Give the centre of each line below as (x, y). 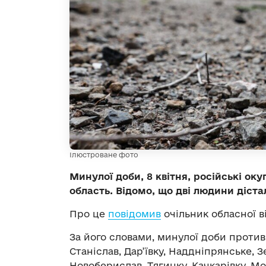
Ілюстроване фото (104, 154)
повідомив (134, 213)
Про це (89, 213)
